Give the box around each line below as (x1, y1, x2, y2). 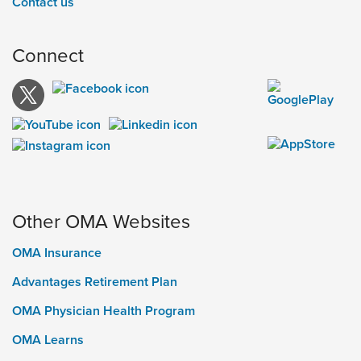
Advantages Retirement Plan (12, 272, 177, 291)
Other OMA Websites (12, 206, 190, 234)
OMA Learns (12, 330, 84, 349)
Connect (12, 41, 84, 69)
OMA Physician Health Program (12, 301, 195, 320)
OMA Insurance (12, 243, 102, 262)
